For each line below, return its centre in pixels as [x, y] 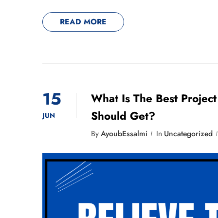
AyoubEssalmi [124, 134]
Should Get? [123, 116]
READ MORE [83, 22]
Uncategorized [188, 134]
